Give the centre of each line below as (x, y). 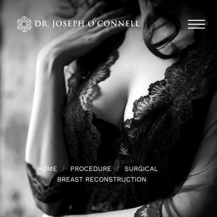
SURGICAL (141, 169)
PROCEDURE (91, 169)
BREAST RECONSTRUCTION (101, 179)
